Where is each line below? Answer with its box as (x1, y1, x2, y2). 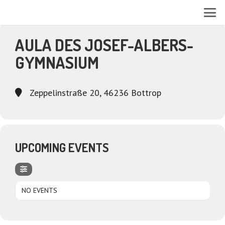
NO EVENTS (22, 185, 57, 195)
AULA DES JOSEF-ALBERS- (15, 35, 193, 55)
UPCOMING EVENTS (15, 140, 109, 156)
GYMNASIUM (15, 52, 99, 73)
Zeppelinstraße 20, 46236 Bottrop (27, 87, 161, 99)
